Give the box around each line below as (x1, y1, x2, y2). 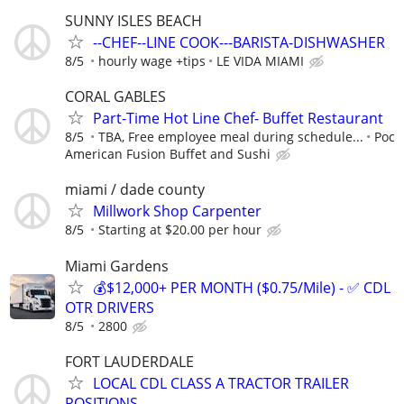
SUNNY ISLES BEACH (65, 11, 202, 31)
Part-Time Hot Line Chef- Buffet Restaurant (93, 108, 383, 129)
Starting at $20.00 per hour (98, 221, 262, 239)
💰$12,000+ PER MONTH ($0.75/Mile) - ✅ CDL (93, 277, 390, 298)
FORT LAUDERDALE (65, 351, 194, 372)
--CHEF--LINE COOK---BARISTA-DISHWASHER (93, 32, 385, 52)
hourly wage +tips (98, 52, 206, 69)
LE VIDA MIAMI (216, 52, 304, 69)
